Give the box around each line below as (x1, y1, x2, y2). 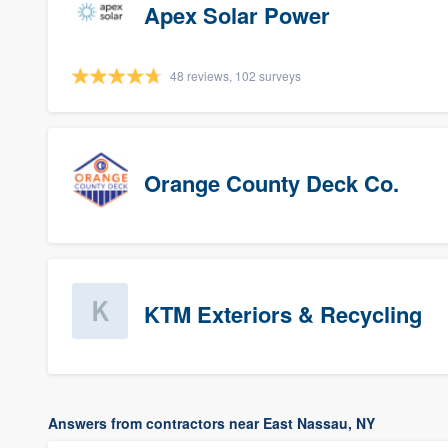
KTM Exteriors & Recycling (144, 298, 422, 330)
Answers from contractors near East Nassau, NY (48, 413, 375, 433)
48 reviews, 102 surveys (170, 67, 301, 84)
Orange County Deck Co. (144, 167, 399, 199)
